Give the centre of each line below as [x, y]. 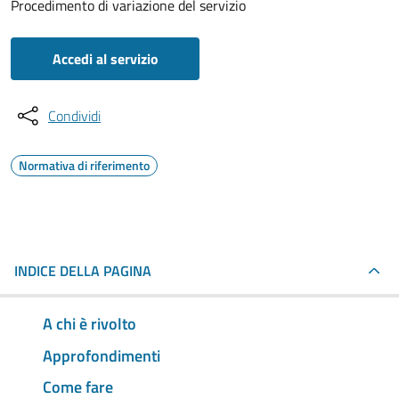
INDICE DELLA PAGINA [83, 271]
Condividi [74, 116]
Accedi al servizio [105, 59]
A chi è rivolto [90, 323]
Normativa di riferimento [84, 165]
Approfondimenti [102, 355]
